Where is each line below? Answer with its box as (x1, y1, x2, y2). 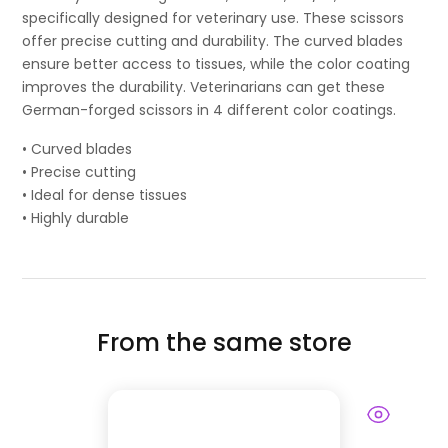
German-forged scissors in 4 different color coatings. (22, 100, 397, 121)
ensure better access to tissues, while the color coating (22, 54, 411, 75)
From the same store (96, 326, 352, 360)
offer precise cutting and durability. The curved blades (22, 31, 404, 52)
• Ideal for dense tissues (22, 185, 188, 206)
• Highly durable (22, 208, 130, 229)
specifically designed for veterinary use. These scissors (22, 8, 405, 29)
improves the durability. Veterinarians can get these (22, 77, 386, 98)
